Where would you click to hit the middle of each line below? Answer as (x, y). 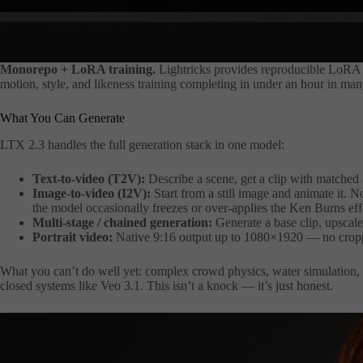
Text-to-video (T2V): (89, 178)
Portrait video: (73, 237)
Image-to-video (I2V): (92, 193)
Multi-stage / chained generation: (122, 222)
